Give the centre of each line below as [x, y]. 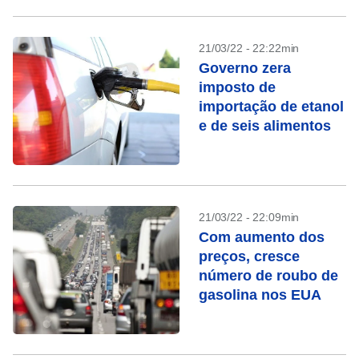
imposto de [237, 87]
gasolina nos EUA [260, 295]
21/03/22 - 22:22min [249, 48]
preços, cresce [249, 256]
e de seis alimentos [265, 126]
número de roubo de [268, 276]
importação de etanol [271, 107]
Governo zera [245, 68]
